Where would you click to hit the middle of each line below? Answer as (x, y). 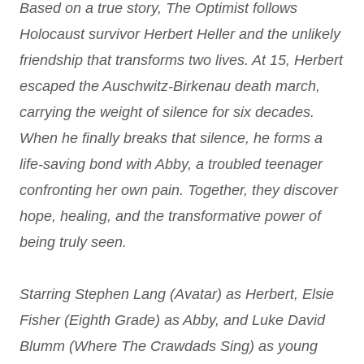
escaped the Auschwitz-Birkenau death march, (170, 86)
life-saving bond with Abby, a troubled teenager (171, 164)
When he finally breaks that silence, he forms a (171, 138)
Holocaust (52, 34)
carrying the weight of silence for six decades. (167, 112)
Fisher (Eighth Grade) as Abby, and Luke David (172, 320)
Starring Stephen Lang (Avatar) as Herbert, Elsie (177, 294)
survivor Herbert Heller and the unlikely (214, 34)
